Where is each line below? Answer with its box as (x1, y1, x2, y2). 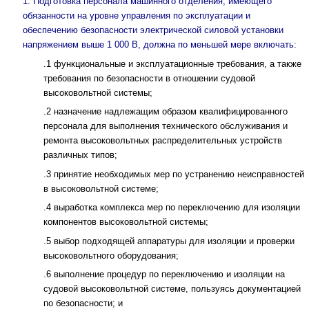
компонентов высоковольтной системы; (43, 217, 208, 228)
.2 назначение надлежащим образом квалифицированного (43, 106, 288, 117)
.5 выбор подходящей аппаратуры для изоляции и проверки (43, 235, 295, 246)
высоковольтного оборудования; (43, 250, 179, 261)
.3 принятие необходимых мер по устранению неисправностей (43, 168, 304, 179)
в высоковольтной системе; (43, 183, 159, 194)
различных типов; (43, 150, 117, 161)
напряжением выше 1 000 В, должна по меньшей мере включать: (23, 39, 297, 50)
